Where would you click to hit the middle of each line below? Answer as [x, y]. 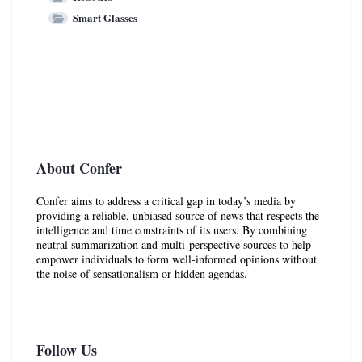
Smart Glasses [105, 17]
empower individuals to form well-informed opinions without [177, 259]
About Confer [79, 168]
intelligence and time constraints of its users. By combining [172, 229]
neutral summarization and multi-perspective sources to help [174, 244]
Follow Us [67, 349]
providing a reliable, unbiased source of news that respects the [178, 215]
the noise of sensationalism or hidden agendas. [142, 273]
